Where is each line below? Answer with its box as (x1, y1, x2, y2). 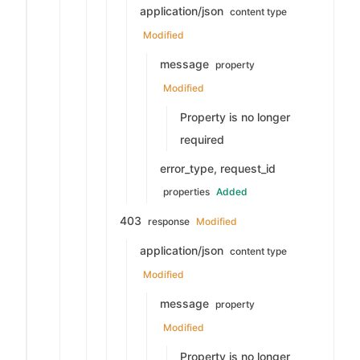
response (148, 215, 190, 227)
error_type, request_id (160, 162, 276, 175)
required (180, 133, 224, 146)
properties (163, 186, 210, 198)
